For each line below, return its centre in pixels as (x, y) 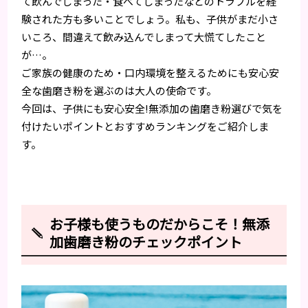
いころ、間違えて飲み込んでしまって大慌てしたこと (144, 37)
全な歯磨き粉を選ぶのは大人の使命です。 (119, 91)
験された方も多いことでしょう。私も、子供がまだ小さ (150, 19)
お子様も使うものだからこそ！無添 (159, 224)
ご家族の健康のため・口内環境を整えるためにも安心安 (151, 73)
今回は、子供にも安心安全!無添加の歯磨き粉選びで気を (152, 109)
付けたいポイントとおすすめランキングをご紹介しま (145, 126)
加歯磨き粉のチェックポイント (145, 242)
